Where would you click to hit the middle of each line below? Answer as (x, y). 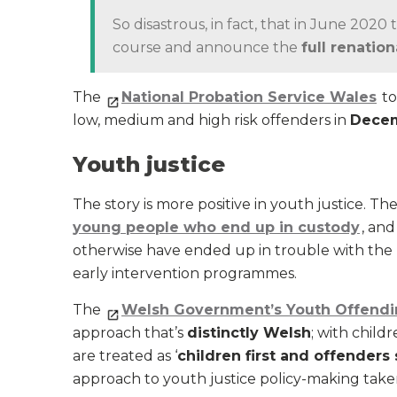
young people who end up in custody (216, 227)
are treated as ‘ (125, 356)
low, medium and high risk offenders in (211, 120)
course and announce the (207, 47)
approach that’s (130, 333)
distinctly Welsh (249, 333)
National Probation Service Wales (249, 97)
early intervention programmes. (185, 273)
